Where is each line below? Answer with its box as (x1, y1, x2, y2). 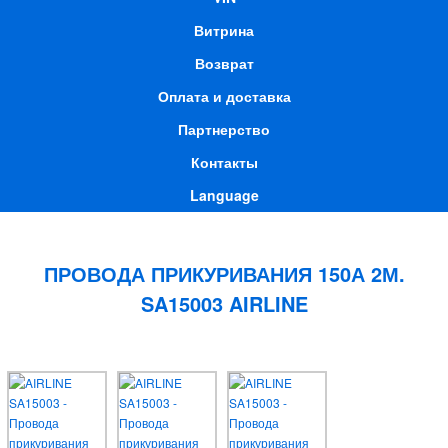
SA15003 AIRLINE (140, 289, 308, 318)
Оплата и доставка (157, 86, 291, 106)
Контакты (190, 152, 258, 172)
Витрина (194, 20, 254, 40)
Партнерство (178, 119, 270, 139)
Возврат (194, 53, 254, 73)
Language (189, 185, 259, 205)
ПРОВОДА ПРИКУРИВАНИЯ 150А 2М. (43, 259, 405, 288)
